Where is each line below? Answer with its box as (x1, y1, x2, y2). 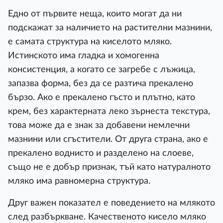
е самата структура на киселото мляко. (8, 37, 172, 46)
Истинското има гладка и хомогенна (8, 51, 159, 60)
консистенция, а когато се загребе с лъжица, (8, 65, 195, 74)
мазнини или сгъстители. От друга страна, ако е (8, 135, 208, 143)
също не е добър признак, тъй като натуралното (8, 163, 211, 171)
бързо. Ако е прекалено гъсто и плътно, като (8, 93, 195, 102)
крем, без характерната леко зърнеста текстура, (8, 107, 210, 115)
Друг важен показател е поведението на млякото (8, 199, 215, 207)
